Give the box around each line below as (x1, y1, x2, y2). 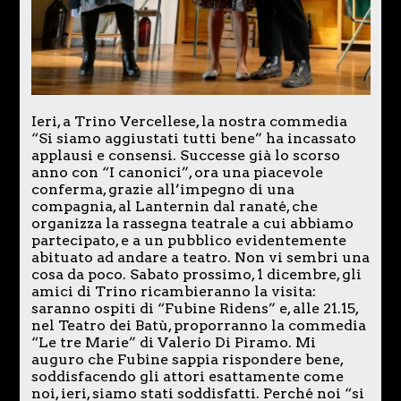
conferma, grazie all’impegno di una (30, 180, 294, 198)
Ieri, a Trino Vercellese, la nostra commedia (30, 112, 347, 130)
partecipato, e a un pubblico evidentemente (30, 231, 346, 249)
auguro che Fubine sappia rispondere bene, (30, 350, 343, 368)
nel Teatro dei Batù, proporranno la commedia (30, 316, 366, 334)
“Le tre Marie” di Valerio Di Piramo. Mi (30, 333, 316, 351)
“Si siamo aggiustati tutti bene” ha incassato (30, 129, 356, 147)
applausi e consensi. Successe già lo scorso (30, 146, 340, 164)
